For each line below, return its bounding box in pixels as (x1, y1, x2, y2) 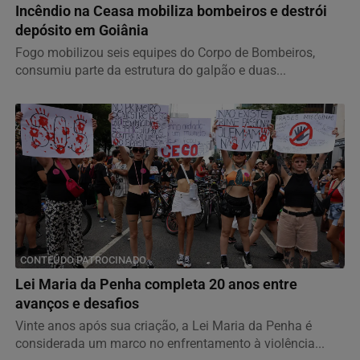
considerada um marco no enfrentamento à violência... (15, 336, 325, 352)
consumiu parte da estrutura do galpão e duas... (15, 63, 286, 79)
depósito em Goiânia (15, 22, 149, 39)
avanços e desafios (15, 296, 139, 313)
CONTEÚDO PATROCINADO (20, 254, 146, 267)
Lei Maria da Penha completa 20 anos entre (15, 276, 297, 293)
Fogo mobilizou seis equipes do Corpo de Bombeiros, (15, 45, 315, 61)
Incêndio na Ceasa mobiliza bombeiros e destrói (15, 3, 327, 20)
